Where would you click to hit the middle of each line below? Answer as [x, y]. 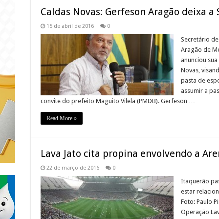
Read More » [61, 119]
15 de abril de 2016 [70, 26]
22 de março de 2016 [73, 168]
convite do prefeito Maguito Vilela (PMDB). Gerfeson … [118, 101]
